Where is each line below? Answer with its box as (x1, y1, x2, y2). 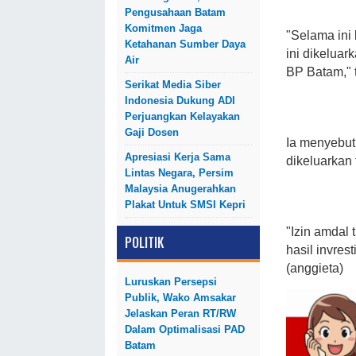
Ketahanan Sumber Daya (125, 38, 246, 50)
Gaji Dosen (125, 126, 179, 138)
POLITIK (125, 233, 164, 252)
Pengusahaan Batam (125, 6, 226, 18)
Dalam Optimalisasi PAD (125, 323, 245, 335)
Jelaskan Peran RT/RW (125, 308, 236, 319)
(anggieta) (286, 261, 343, 276)
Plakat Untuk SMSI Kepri (125, 199, 246, 211)
